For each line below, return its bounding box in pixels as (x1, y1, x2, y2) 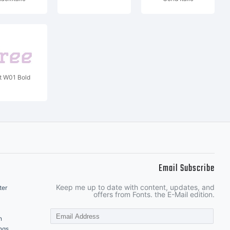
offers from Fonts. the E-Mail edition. (93, 190, 215, 199)
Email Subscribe (159, 161, 215, 176)
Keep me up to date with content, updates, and (56, 183, 215, 191)
